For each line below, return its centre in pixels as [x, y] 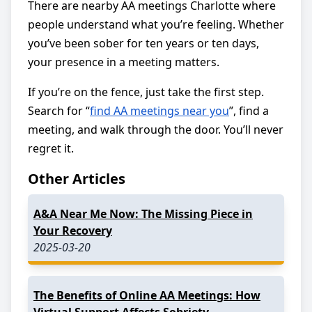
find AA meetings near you [159, 110]
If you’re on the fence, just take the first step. [146, 92]
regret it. [51, 148]
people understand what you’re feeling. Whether [156, 24]
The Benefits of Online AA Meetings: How [147, 295]
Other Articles [77, 178]
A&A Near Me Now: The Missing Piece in [143, 213]
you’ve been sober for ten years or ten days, [143, 43]
